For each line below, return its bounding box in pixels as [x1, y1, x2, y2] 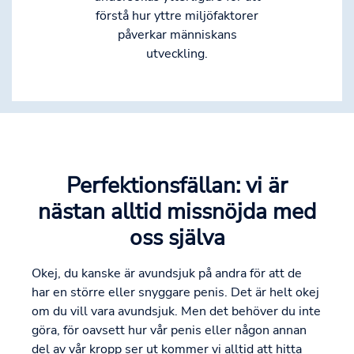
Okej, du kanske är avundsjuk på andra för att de [32, 265, 302, 283]
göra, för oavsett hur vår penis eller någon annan [32, 322, 307, 340]
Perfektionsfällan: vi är [66, 171, 288, 201]
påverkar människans [117, 26, 237, 44]
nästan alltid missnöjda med [38, 197, 316, 228]
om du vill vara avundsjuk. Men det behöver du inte [32, 303, 321, 321]
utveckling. [146, 45, 208, 63]
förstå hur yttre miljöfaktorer [96, 7, 258, 25]
